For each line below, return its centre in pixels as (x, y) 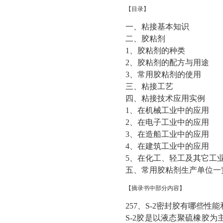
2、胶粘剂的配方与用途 (167, 62)
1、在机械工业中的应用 (167, 110)
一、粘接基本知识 (157, 27)
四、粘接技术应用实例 (165, 98)
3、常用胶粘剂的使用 (163, 74)
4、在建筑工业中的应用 (167, 146)
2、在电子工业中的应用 (167, 122)
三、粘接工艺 (149, 86)
